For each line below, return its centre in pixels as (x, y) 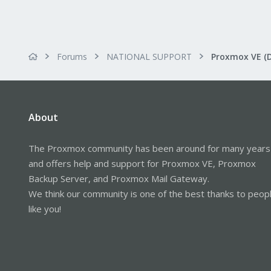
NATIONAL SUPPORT (149, 56)
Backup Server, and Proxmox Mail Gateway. (119, 178)
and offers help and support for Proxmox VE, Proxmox (142, 163)
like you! (45, 208)
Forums (72, 56)
